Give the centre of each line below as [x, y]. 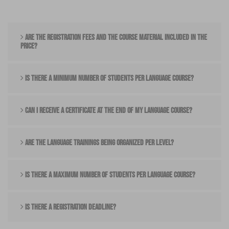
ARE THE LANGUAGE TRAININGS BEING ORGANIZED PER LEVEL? [99, 143]
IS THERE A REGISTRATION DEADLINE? [70, 207]
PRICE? [29, 46]
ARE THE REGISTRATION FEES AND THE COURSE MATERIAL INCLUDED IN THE [115, 38]
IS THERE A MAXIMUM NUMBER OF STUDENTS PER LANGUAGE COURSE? [109, 175]
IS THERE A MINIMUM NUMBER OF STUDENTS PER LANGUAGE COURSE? [109, 78]
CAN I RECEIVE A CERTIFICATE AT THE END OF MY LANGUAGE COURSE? [108, 111]
